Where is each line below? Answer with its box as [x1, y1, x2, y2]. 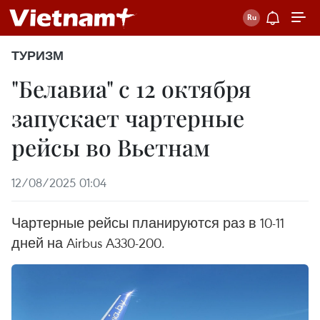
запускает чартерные [11, 102, 244, 133]
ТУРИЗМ [11, 48, 64, 64]
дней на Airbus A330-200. [11, 234, 165, 251]
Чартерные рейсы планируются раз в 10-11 [11, 214, 284, 231]
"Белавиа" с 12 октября [11, 73, 251, 104]
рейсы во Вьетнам [11, 131, 210, 162]
